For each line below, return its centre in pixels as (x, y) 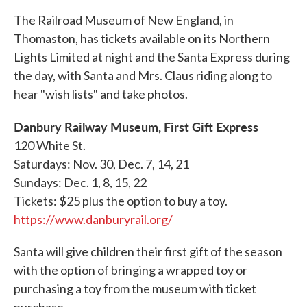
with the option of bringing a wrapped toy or (131, 270)
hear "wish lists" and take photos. (101, 94)
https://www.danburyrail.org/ (93, 220)
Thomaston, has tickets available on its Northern (142, 39)
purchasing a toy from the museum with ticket (135, 289)
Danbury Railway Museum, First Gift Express (136, 127)
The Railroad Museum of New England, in (124, 20)
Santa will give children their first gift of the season (148, 252)
